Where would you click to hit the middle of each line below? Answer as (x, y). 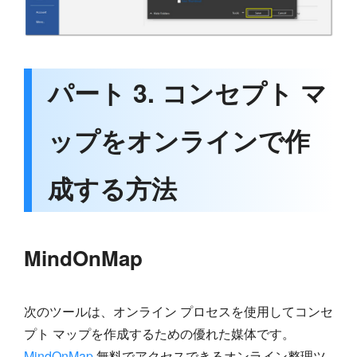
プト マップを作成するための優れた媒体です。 (159, 333)
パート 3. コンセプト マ (187, 92)
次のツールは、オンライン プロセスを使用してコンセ (178, 311)
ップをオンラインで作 (179, 140)
